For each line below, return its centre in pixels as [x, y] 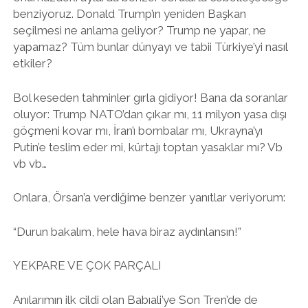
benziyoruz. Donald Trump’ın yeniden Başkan [129, 14]
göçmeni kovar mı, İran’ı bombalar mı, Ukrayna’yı [137, 130]
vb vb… [30, 163]
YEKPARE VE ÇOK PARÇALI [87, 265]
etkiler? [32, 63]
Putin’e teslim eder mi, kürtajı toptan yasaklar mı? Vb [147, 147]
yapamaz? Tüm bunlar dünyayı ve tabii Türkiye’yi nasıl [150, 47]
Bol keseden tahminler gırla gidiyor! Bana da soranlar [150, 97]
